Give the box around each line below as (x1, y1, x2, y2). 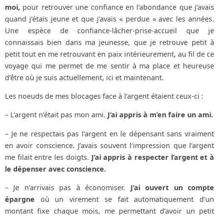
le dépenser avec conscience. (5, 164, 106, 174)
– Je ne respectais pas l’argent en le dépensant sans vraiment (5, 129, 214, 138)
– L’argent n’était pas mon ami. (5, 110, 108, 120)
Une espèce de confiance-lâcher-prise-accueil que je (5, 25, 214, 35)
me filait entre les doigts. (5, 152, 91, 162)
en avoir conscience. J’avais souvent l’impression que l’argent (5, 140, 214, 150)
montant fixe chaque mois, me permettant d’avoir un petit (5, 206, 214, 216)
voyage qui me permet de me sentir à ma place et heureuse (5, 61, 214, 70)
